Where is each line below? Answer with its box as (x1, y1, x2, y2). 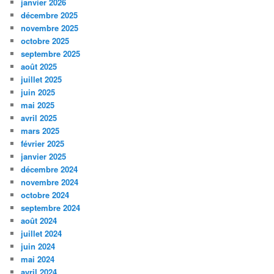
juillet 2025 (21, 73, 62, 85)
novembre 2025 (21, 21, 79, 34)
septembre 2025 (21, 47, 81, 59)
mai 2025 (21, 98, 55, 111)
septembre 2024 (21, 201, 81, 213)
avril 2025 (21, 111, 57, 124)
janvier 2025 (21, 150, 67, 162)
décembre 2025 (21, 9, 78, 21)
